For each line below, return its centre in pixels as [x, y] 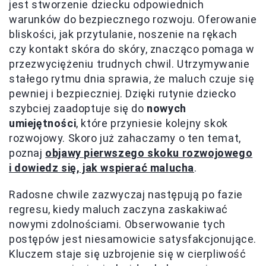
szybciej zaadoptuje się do [78, 108]
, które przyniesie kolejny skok [152, 123]
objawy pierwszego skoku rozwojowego [149, 153]
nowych [167, 108]
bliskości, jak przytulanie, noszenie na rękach [123, 34]
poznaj [27, 153]
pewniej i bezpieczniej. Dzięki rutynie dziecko [123, 93]
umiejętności [43, 123]
